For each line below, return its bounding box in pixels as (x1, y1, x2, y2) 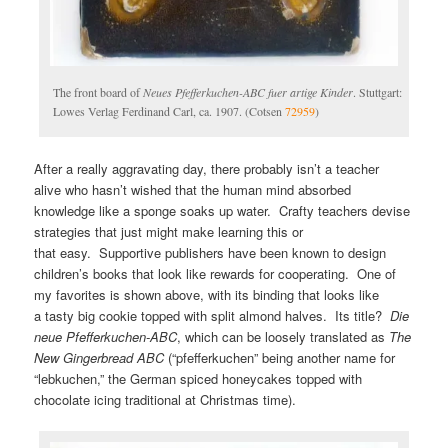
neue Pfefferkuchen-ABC (34, 327, 178, 347)
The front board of (53, 83, 144, 100)
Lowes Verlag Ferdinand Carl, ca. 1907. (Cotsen (53, 102, 286, 119)
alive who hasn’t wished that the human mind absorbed (34, 180, 352, 200)
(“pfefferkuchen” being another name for (164, 348, 396, 368)
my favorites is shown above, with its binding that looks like (34, 285, 380, 305)
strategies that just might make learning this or (34, 222, 304, 242)
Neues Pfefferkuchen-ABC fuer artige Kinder (143, 83, 354, 100)
